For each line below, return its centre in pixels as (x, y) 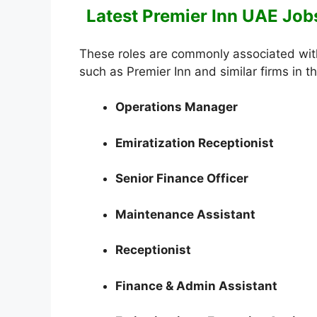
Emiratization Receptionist (196, 143)
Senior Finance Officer (182, 179)
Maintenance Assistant (185, 214)
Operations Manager (177, 107)
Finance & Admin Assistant (198, 286)
